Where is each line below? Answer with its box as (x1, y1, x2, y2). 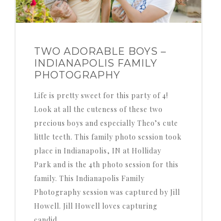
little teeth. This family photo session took (34, 132, 182, 142)
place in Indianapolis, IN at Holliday (34, 146, 161, 156)
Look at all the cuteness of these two (34, 105, 163, 114)
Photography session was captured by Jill (34, 187, 180, 197)
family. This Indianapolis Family (34, 174, 145, 184)
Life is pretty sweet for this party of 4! (34, 91, 168, 101)
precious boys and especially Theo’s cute (34, 118, 178, 128)
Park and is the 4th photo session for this (34, 160, 179, 170)
